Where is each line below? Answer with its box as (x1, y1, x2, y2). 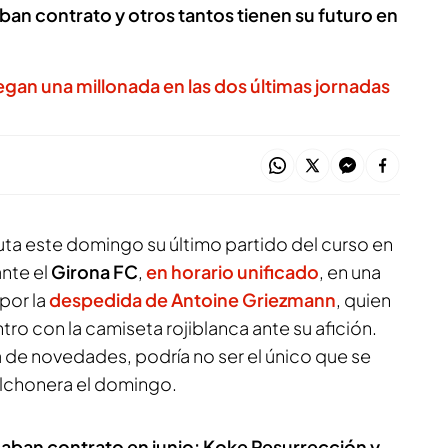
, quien (336, 288, 391, 311)
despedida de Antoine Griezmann (49, 288, 336, 311)
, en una (319, 260, 381, 283)
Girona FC (48, 260, 138, 283)
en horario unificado (146, 260, 319, 283)
